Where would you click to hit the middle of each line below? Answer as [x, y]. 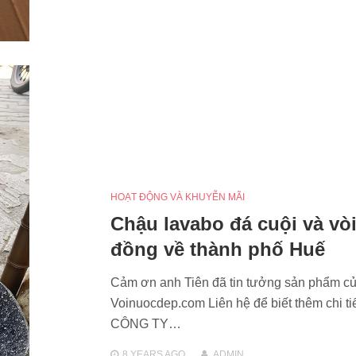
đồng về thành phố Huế [217, 250]
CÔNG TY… [145, 324]
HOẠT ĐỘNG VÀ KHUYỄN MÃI [177, 197]
